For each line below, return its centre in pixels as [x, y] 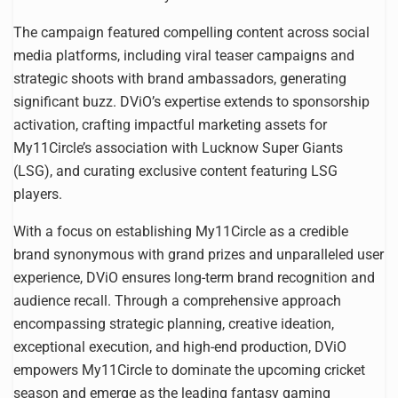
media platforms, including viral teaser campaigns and [184, 55]
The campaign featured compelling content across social [191, 32]
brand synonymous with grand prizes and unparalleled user [199, 254]
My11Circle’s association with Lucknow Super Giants [178, 147]
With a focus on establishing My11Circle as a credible [181, 231]
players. [38, 194]
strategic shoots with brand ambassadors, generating [180, 78]
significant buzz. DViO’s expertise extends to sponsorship [191, 101]
